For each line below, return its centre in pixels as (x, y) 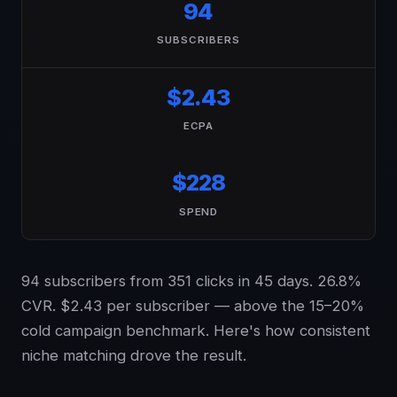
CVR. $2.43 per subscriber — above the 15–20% (193, 305)
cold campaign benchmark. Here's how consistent (196, 330)
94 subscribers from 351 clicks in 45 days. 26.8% (191, 280)
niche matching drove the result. (134, 355)
